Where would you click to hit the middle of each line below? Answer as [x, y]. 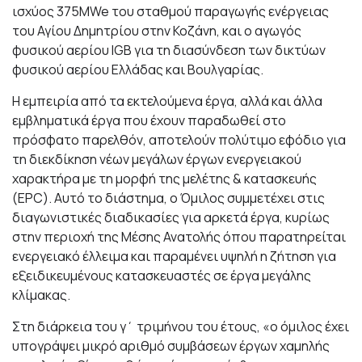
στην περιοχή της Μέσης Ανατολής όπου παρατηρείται [179, 237]
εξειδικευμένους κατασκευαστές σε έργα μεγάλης [162, 276]
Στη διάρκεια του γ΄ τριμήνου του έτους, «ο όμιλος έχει [181, 327]
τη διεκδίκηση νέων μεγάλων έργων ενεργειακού [157, 160]
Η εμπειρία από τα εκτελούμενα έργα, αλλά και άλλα [167, 101]
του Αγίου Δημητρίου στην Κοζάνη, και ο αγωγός [157, 31]
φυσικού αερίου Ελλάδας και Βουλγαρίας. [138, 70]
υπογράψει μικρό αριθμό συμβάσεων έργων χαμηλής [171, 346]
